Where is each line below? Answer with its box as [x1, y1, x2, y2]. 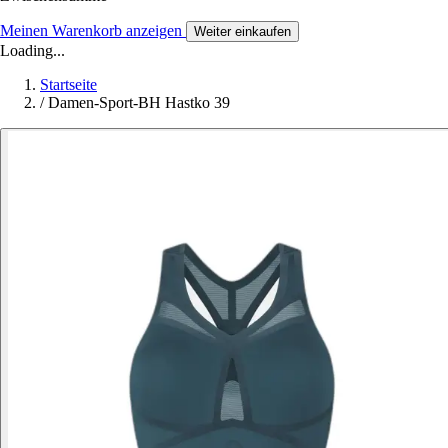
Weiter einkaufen [194, 23, 291, 39]
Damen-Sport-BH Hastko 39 [48, 93, 230, 111]
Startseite [40, 75, 97, 93]
